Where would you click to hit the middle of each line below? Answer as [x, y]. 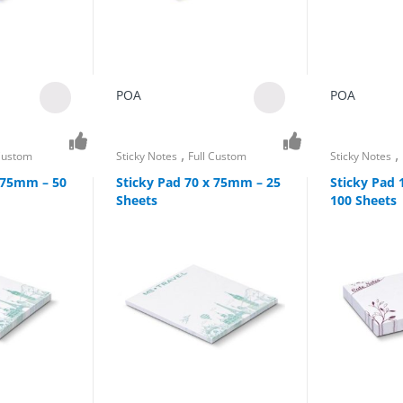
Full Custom [218, 157]
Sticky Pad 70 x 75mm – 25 [199, 182]
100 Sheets [364, 200]
